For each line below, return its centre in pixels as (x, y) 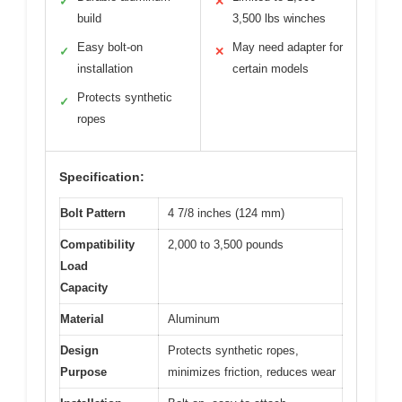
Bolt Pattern (93, 213)
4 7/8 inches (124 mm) (226, 213)
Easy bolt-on (110, 47)
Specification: (102, 177)
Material (82, 319)
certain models (271, 69)
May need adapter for (288, 47)
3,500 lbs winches (279, 18)
